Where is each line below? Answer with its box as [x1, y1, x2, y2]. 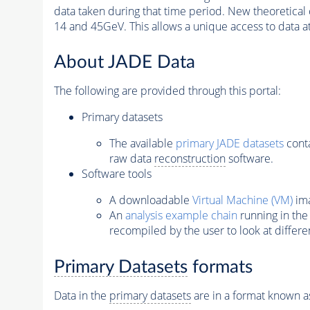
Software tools [81, 166, 152, 182]
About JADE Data [53, 53, 195, 72]
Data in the [53, 288, 109, 303]
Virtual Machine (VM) [192, 192, 293, 208]
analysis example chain [125, 208, 237, 224]
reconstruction [154, 151, 226, 167]
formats [187, 258, 253, 276]
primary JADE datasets [175, 136, 284, 152]
